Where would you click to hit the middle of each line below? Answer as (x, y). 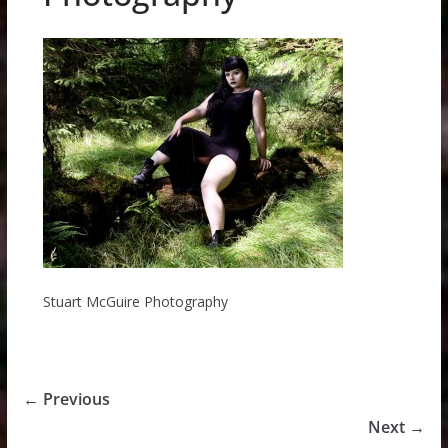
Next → (397, 427)
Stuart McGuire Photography (135, 302)
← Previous (66, 399)
